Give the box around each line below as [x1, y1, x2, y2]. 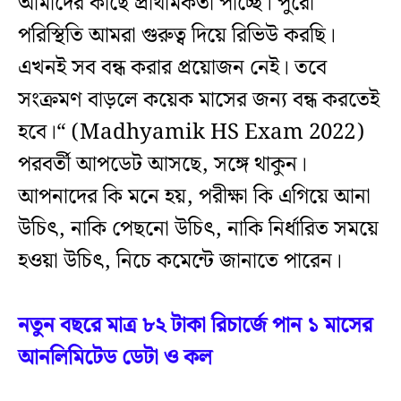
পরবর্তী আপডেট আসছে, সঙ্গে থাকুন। [18, 148, 307, 183]
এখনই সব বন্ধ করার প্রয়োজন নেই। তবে [18, 51, 327, 86]
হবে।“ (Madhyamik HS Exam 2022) [18, 115, 364, 150]
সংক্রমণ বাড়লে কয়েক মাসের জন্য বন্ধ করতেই [18, 83, 380, 118]
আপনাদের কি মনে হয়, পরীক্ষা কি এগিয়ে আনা [18, 180, 371, 215]
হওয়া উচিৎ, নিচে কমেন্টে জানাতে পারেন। [18, 244, 342, 279]
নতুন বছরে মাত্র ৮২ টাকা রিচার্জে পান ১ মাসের [18, 309, 372, 344]
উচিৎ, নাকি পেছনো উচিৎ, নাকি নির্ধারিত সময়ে [18, 212, 379, 247]
